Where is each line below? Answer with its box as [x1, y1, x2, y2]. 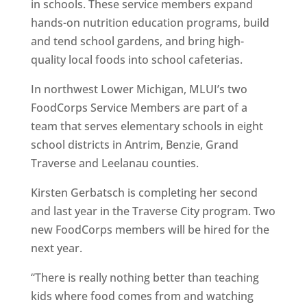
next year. [30, 241, 82, 256]
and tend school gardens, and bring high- [30, 34, 244, 49]
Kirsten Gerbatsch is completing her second [30, 185, 258, 200]
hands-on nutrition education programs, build [30, 15, 269, 30]
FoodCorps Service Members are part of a [30, 100, 247, 115]
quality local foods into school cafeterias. [30, 52, 243, 67]
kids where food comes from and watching [30, 288, 254, 304]
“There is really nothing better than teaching [30, 270, 259, 285]
